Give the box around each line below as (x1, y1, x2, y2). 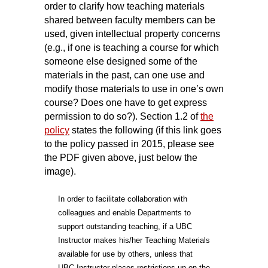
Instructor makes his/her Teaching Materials (58, 235, 210, 245)
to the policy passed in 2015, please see (44, 138, 214, 149)
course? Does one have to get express (44, 97, 207, 108)
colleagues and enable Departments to (58, 208, 191, 217)
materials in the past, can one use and (44, 69, 205, 80)
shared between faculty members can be (44, 14, 215, 25)
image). (44, 166, 76, 176)
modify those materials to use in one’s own (44, 83, 224, 94)
